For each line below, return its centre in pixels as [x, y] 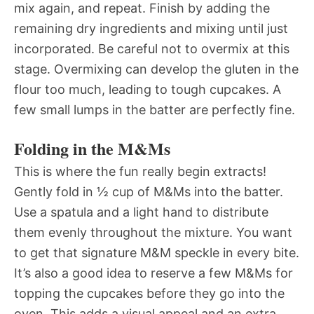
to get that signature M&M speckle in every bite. [157, 252]
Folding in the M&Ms [92, 148]
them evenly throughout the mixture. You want [153, 232]
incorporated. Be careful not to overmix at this [152, 48]
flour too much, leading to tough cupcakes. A [148, 89]
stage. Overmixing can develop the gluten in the [156, 69]
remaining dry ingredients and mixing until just [151, 28]
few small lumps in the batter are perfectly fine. [155, 109]
